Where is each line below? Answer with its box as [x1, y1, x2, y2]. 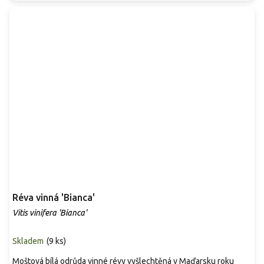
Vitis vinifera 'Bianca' [12, 207, 87, 217]
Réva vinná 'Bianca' [12, 192, 95, 203]
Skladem [12, 236, 44, 246]
